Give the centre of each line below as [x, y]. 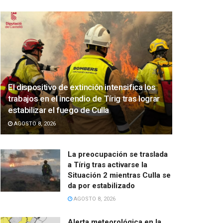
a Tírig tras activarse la [108, 165]
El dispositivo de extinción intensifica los [82, 87]
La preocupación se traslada [118, 154]
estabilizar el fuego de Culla [59, 110]
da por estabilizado [101, 185]
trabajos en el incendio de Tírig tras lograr [84, 98]
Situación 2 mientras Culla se [119, 175]
